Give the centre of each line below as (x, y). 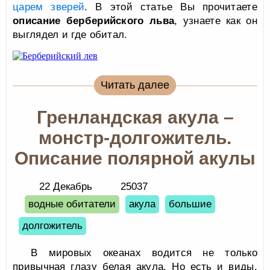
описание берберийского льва (94, 21)
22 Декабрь (66, 187)
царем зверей (49, 7)
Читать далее (135, 85)
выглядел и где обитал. (70, 35)
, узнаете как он (216, 21)
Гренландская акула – (135, 117)
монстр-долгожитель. (135, 138)
